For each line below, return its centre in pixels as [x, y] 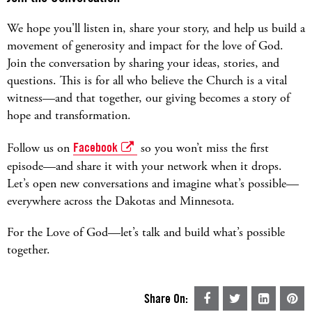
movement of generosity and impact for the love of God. [145, 46]
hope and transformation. [69, 116]
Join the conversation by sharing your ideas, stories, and [143, 63]
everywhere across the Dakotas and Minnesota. [121, 201]
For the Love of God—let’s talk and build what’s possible [146, 233]
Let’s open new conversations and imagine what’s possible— [153, 184]
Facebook [95, 148]
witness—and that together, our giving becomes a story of [148, 98]
